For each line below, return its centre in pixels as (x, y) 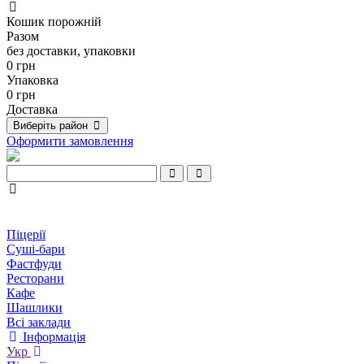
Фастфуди (34, 264)
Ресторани (35, 278)
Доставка (32, 109)
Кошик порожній (54, 22)
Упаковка (32, 80)
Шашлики (35, 308)
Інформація (54, 337)
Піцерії (26, 234)
